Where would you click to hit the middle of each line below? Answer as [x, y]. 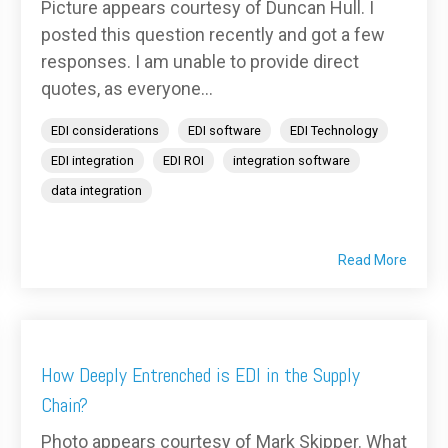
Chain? [64, 405]
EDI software [224, 131]
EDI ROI [183, 161]
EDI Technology [334, 131]
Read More [372, 260]
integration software [291, 161]
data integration [96, 191]
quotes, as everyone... [127, 89]
